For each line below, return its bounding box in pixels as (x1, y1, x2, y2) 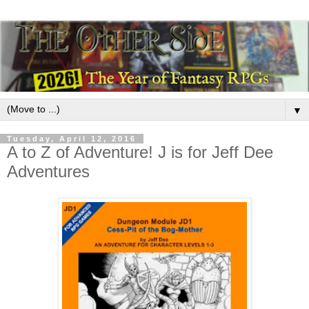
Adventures (7, 162, 90, 181)
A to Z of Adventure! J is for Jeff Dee (7, 143, 273, 162)
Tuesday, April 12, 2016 (7, 134, 137, 143)
